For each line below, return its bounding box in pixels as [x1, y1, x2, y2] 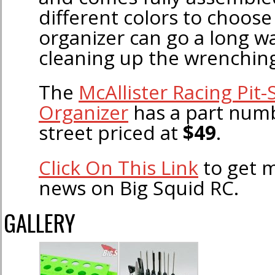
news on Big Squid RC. [39, 174, 239, 201]
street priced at [39, 119, 183, 146]
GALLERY [4, 206, 76, 240]
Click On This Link [39, 153, 198, 180]
